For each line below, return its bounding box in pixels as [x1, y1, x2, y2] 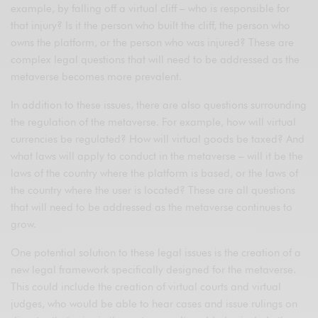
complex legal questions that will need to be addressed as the [11, 53, 300, 67]
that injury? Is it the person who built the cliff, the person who [11, 19, 291, 33]
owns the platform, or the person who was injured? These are [11, 36, 295, 50]
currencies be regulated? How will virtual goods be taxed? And [11, 133, 305, 146]
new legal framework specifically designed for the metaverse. [11, 263, 297, 277]
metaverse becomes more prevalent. [11, 70, 182, 84]
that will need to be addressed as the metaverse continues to [11, 201, 293, 214]
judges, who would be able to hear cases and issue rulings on [11, 297, 298, 311]
